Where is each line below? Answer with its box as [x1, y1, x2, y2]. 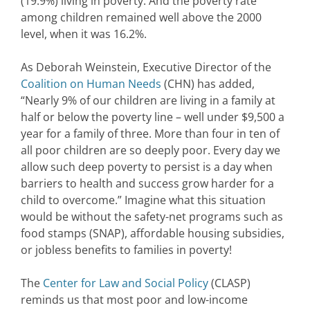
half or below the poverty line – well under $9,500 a [21, 109, 284, 125]
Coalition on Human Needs [21, 76, 161, 92]
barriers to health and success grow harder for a [21, 176, 274, 192]
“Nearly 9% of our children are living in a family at [21, 93, 275, 109]
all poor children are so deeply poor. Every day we [21, 143, 280, 158]
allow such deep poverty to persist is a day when [21, 159, 273, 175]
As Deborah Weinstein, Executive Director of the [21, 60, 271, 75]
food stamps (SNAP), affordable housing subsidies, [21, 226, 284, 241]
